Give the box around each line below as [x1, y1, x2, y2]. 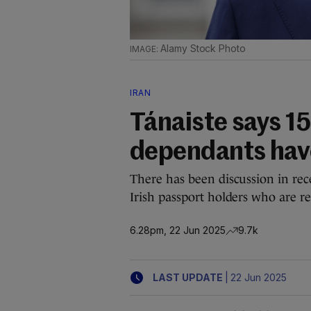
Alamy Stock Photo [160, 42, 246, 54]
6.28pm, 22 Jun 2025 [130, 224, 226, 236]
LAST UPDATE [153, 271, 223, 283]
